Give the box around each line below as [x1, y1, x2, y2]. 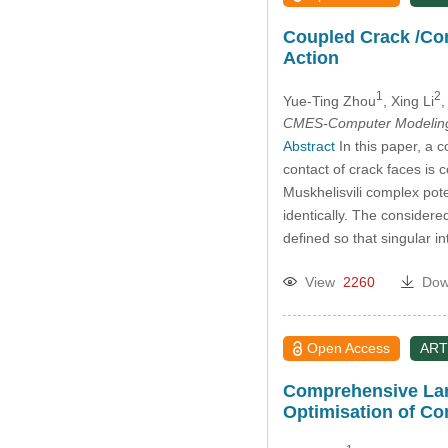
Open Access [307, 340, 391, 357]
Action [282, 47, 339, 68]
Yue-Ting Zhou [282, 92, 376, 109]
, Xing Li [382, 92, 434, 109]
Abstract [282, 138, 335, 155]
